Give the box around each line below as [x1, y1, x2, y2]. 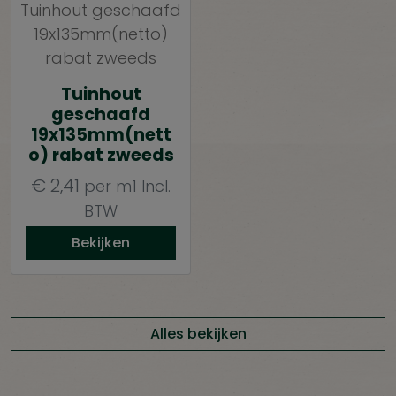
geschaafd [51, 103, 150, 127]
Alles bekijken [149, 324, 247, 345]
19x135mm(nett [30, 123, 171, 148]
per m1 [80, 175, 141, 198]
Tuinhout [60, 82, 141, 107]
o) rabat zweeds [27, 143, 174, 168]
